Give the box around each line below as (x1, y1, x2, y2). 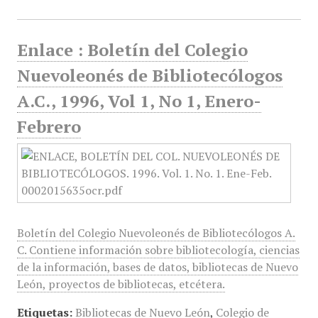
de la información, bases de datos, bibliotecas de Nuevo (16, 259, 298, 275)
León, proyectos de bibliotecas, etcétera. (16, 276, 225, 292)
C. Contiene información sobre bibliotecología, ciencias (16, 242, 300, 258)
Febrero (16, 115, 81, 138)
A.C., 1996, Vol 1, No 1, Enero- (16, 89, 261, 112)
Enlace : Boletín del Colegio (16, 38, 248, 61)
